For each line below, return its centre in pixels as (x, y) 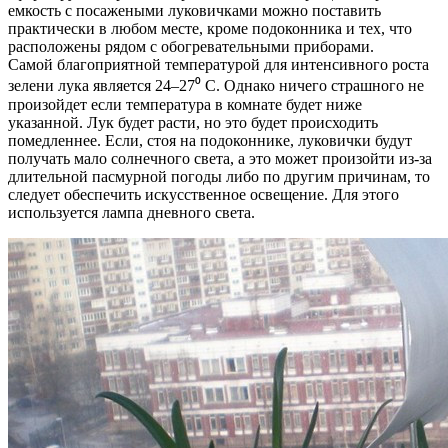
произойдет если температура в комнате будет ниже (185, 104)
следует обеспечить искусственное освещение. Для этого (203, 194)
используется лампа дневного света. (131, 212)
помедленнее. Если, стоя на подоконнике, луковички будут (210, 140)
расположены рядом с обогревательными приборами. (191, 46)
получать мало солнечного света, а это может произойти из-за (220, 158)
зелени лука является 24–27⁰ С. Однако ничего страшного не (216, 85)
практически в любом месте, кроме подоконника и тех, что (210, 28)
